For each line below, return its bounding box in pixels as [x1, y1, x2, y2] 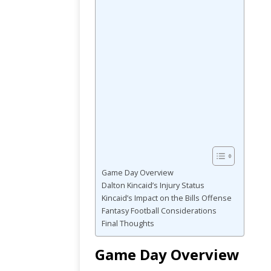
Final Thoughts [102, 218, 154, 229]
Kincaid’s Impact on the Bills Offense [102, 193, 232, 204]
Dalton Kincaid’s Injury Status [102, 180, 204, 191]
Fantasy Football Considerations [102, 206, 217, 217]
